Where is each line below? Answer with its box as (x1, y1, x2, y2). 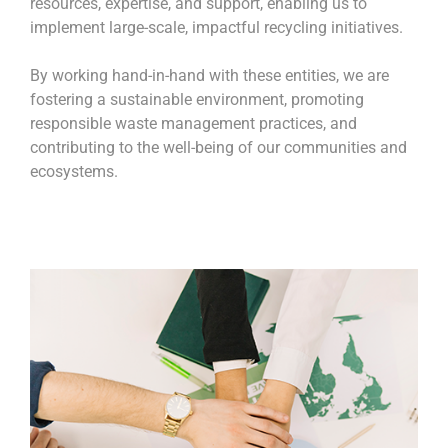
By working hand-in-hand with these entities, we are (30, 65, 389, 85)
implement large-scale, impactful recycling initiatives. (30, 17, 403, 37)
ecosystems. (30, 161, 118, 181)
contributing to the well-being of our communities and (30, 137, 407, 157)
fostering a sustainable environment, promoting (30, 89, 364, 109)
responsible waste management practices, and (30, 113, 357, 133)
